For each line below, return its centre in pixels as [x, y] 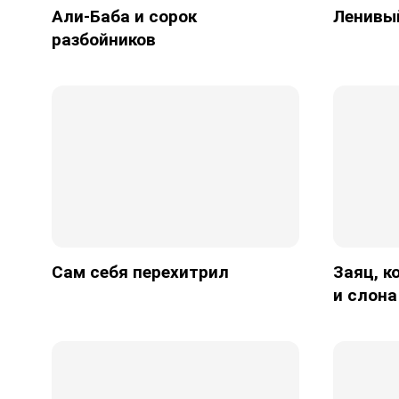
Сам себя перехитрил [140, 272]
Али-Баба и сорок [124, 17]
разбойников [103, 40]
